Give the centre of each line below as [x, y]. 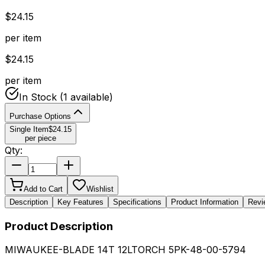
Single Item [29, 129]
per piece [41, 138]
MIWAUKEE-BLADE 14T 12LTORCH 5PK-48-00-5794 [125, 250]
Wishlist [100, 189]
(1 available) [85, 97]
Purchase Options [40, 116]
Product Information [205, 202]
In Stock [38, 97]
